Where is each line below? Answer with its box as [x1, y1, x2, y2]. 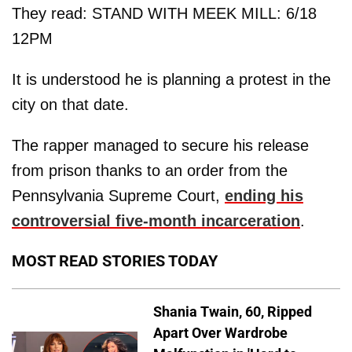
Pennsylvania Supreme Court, [12, 187, 225, 205]
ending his [225, 187, 303, 205]
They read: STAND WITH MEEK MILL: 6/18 [12, 5, 317, 23]
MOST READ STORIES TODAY [12, 251, 218, 271]
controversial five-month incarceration [12, 212, 300, 230]
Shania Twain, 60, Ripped [153, 303, 312, 321]
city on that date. [12, 96, 129, 114]
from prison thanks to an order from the [12, 162, 288, 180]
